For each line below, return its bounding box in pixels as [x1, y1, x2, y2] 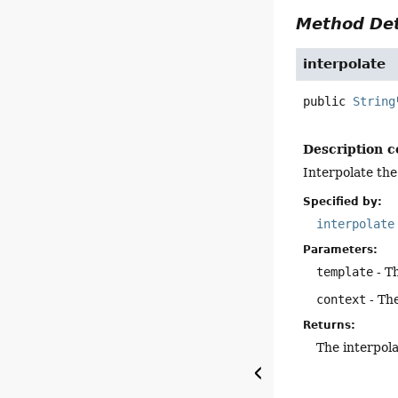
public [303, 94, 346, 109]
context [316, 292, 367, 307]
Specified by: [303, 195, 383, 209]
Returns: [303, 319, 356, 332]
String [353, 94, 396, 109]
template [316, 265, 374, 280]
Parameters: [303, 243, 378, 257]
